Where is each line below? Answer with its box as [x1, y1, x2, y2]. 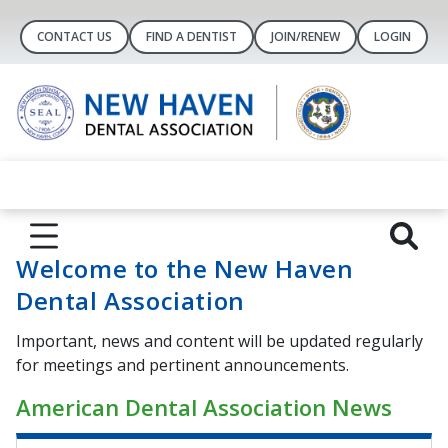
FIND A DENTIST [146, 28, 237, 45]
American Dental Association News [16, 392, 392, 423]
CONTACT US [37, 28, 112, 45]
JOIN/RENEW [271, 28, 340, 45]
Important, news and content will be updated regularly [16, 330, 423, 353]
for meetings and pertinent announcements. [16, 354, 349, 377]
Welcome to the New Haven [16, 252, 354, 286]
